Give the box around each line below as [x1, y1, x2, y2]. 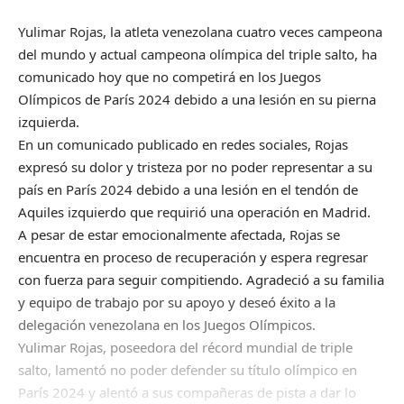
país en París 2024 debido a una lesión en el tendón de [18, 179, 358, 198]
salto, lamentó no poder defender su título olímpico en [18, 360, 357, 379]
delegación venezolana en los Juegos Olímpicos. [18, 315, 316, 334]
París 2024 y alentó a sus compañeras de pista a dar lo [18, 382, 356, 401]
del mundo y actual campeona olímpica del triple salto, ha [18, 44, 377, 63]
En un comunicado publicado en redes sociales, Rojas [18, 134, 348, 153]
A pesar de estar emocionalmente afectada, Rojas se [18, 225, 340, 243]
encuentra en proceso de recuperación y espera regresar [18, 247, 368, 266]
